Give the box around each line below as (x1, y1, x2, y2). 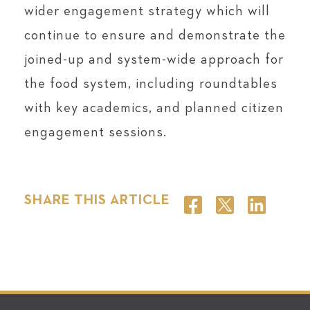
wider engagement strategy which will (24, 3, 270, 18)
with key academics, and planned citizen (24, 100, 284, 115)
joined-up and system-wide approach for (24, 52, 284, 66)
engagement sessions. (24, 125, 167, 139)
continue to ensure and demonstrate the (24, 28, 286, 42)
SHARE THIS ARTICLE (24, 192, 170, 207)
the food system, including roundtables (24, 76, 277, 91)
